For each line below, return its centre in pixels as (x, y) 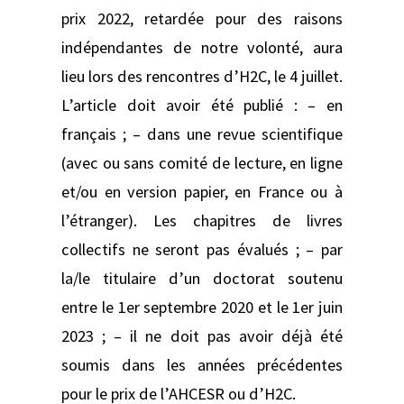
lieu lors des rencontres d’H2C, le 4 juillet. (202, 76)
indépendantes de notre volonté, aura (202, 47)
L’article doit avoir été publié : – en (202, 105)
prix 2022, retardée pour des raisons (202, 18)
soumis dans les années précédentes (202, 364)
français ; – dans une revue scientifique (202, 133)
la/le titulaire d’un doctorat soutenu (202, 278)
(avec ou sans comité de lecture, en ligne (202, 162)
